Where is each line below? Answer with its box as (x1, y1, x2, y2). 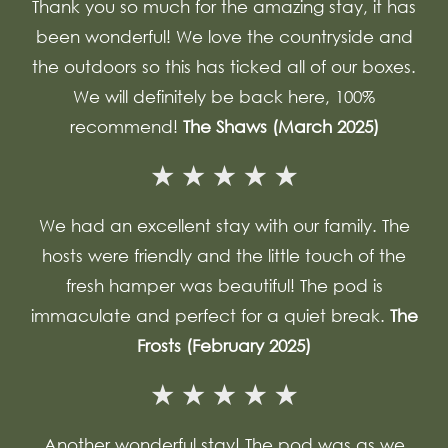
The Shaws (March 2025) (182, 116, 379, 137)
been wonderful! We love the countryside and (35, 26, 413, 47)
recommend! (69, 116, 183, 137)
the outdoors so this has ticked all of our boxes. (32, 56, 416, 77)
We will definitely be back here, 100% (73, 86, 375, 107)
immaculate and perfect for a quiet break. (30, 305, 390, 326)
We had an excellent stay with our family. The (38, 215, 410, 236)
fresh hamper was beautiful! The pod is (65, 275, 383, 296)
